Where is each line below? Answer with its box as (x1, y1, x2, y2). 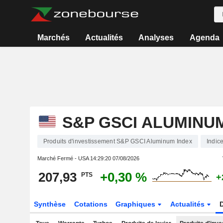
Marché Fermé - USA (37, 155, 90, 161)
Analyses (138, 33, 174, 42)
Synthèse (33, 200, 66, 208)
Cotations (74, 200, 108, 208)
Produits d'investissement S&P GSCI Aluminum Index (43, 138, 192, 145)
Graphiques (115, 200, 158, 208)
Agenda (189, 33, 220, 42)
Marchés (37, 33, 70, 42)
